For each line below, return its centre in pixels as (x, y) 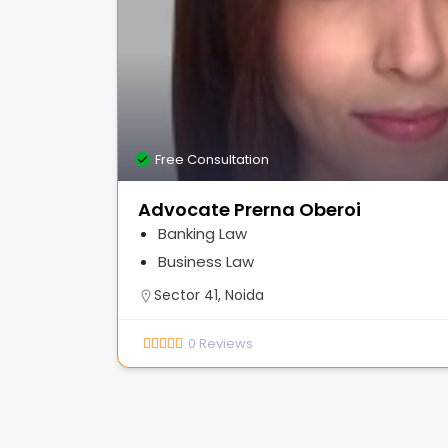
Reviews (226, 343)
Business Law (206, 261)
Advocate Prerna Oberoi (249, 209)
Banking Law (202, 233)
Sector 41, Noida (209, 295)
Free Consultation (212, 159)
